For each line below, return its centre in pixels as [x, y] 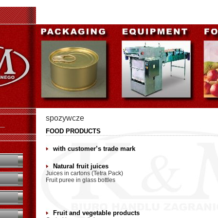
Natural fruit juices [81, 166]
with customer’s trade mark [94, 149]
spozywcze [65, 118]
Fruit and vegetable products [96, 213]
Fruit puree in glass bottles [81, 180]
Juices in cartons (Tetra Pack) [84, 173]
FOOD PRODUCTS [73, 131]
